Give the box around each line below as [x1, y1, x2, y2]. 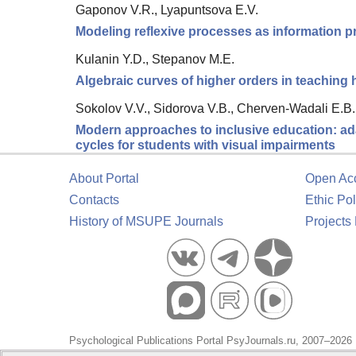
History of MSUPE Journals [69, 215, 223, 229]
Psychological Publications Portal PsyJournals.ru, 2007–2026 [69, 335, 352, 347]
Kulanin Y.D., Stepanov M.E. [75, 52, 234, 67]
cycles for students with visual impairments [75, 138, 335, 153]
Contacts [69, 193, 119, 207]
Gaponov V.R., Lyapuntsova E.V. [75, 3, 258, 17]
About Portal [69, 172, 139, 186]
